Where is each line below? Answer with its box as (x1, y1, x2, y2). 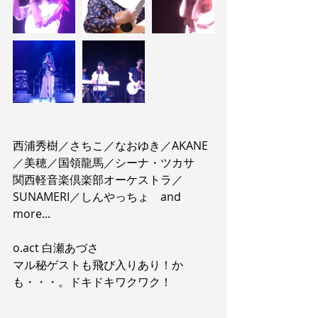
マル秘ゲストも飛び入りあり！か (13, 257, 183, 273)
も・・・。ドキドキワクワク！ (13, 274, 172, 290)
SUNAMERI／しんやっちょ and (13, 189, 184, 204)
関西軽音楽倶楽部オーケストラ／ (13, 172, 183, 187)
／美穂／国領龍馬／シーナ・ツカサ (13, 155, 194, 170)
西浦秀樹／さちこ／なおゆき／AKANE (13, 138, 208, 153)
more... (13, 206, 50, 221)
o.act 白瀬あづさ (13, 240, 99, 256)
